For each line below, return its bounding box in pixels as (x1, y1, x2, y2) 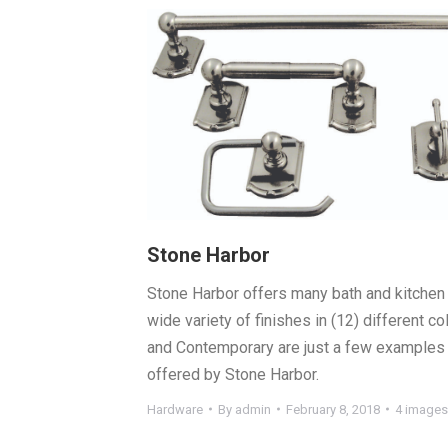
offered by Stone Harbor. (147, 364, 319, 384)
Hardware (147, 401, 203, 417)
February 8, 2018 (286, 401, 380, 417)
